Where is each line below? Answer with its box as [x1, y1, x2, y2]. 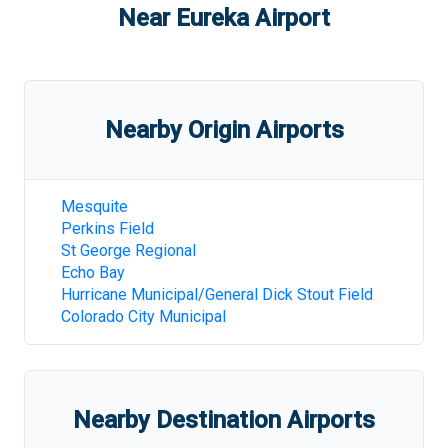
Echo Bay [61, 263, 125, 282]
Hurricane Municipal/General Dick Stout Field [61, 285, 373, 304]
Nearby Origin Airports [104, 116, 344, 144]
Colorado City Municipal [61, 307, 226, 326]
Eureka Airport [176, 4, 330, 32]
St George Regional [61, 241, 196, 260]
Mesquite [61, 197, 128, 216]
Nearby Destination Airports [73, 406, 375, 434]
